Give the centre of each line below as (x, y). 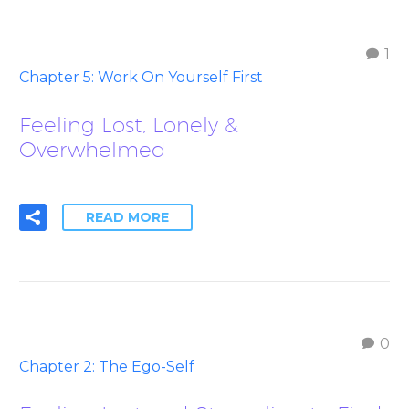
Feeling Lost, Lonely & (129, 124)
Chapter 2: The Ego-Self (107, 366)
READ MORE (127, 217)
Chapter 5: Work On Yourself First (141, 77)
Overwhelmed (93, 149)
